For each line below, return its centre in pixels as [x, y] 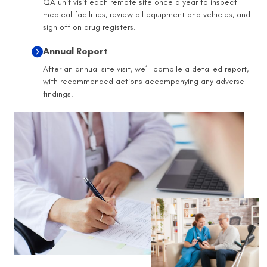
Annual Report [75, 51]
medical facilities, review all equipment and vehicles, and [147, 14]
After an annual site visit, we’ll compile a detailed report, [146, 69]
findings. [58, 94]
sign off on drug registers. [89, 27]
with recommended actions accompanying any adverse [144, 81]
